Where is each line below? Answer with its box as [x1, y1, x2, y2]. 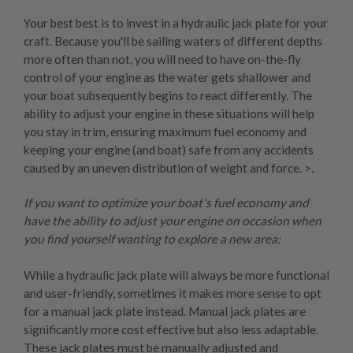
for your [282, 16, 328, 31]
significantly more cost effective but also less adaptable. [24, 322, 318, 337]
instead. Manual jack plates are [143, 304, 306, 319]
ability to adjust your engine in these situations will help [24, 106, 314, 121]
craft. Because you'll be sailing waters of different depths [24, 34, 322, 49]
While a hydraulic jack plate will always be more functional [24, 268, 329, 283]
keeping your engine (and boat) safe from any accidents [24, 143, 314, 158]
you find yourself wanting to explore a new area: [24, 232, 281, 247]
